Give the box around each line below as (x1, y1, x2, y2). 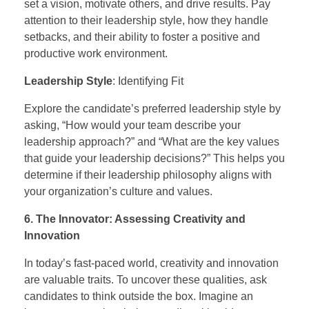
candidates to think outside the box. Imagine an (24, 290, 253, 302)
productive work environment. (24, 47, 168, 59)
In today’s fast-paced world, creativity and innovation (24, 257, 279, 269)
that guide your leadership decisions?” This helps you (24, 152, 285, 164)
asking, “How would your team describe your (24, 119, 241, 131)
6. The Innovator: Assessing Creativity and (24, 212, 246, 225)
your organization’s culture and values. (24, 185, 212, 197)
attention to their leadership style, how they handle (24, 14, 268, 26)
